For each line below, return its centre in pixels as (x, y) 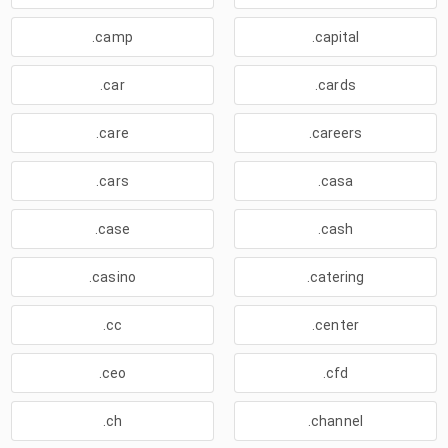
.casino (112, 277)
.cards (335, 85)
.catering (335, 277)
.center (335, 325)
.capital (335, 37)
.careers (335, 133)
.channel (335, 421)
